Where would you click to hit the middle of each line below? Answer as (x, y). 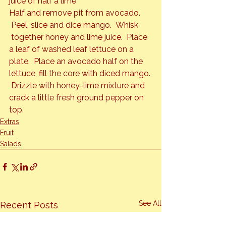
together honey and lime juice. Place (79, 37)
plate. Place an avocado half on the (77, 62)
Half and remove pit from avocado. (76, 13)
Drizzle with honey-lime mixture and (78, 86)
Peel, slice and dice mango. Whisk (75, 25)
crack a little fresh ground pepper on (77, 98)
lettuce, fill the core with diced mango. (81, 74)
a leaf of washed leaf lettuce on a (72, 49)
